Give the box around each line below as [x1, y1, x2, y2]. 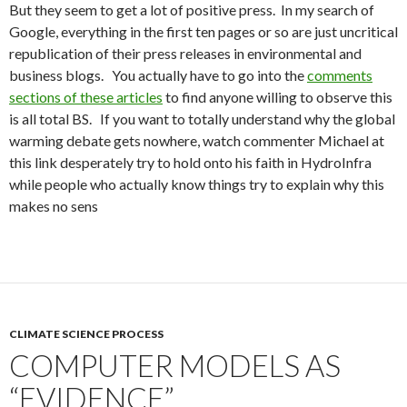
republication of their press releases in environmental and [9, 45, 362, 62]
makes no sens [9, 197, 98, 214]
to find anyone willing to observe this [163, 88, 392, 105]
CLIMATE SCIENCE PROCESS [9, 327, 164, 341]
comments [307, 66, 372, 84]
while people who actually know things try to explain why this [9, 175, 384, 193]
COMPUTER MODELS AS [9, 347, 341, 383]
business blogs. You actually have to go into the [9, 66, 307, 84]
